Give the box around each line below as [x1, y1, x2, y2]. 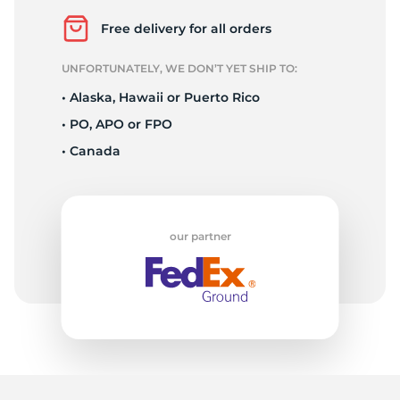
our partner [169, 229, 231, 244]
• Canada [61, 143, 121, 160]
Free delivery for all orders [100, 21, 271, 37]
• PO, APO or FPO [61, 116, 172, 133]
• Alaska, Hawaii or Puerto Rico [61, 89, 260, 106]
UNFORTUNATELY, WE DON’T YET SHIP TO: [61, 62, 297, 76]
